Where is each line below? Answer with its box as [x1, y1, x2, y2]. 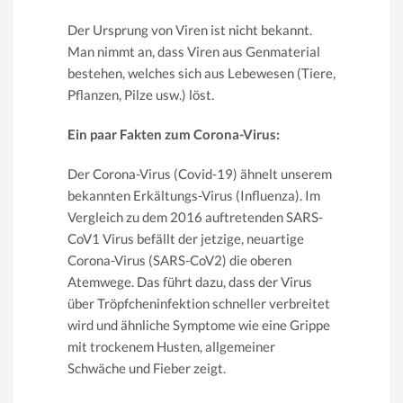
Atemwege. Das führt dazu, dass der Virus [67, 273, 312, 290]
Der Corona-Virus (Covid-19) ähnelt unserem [67, 165, 332, 182]
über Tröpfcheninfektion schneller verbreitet [67, 294, 330, 311]
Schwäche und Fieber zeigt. [67, 359, 226, 376]
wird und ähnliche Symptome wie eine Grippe [67, 316, 330, 333]
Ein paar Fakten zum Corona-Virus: [67, 125, 280, 142]
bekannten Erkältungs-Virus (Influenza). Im [67, 186, 320, 203]
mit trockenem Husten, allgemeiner [67, 337, 275, 354]
